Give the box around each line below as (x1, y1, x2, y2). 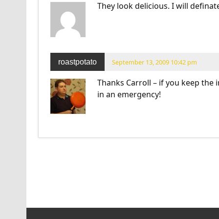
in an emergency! (97, 89, 161, 100)
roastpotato (58, 57, 97, 66)
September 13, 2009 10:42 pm (112, 57, 197, 66)
